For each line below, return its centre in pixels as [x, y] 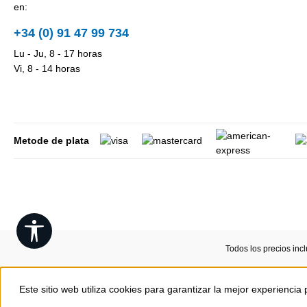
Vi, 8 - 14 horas [47, 69]
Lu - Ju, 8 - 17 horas [58, 54]
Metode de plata [51, 141]
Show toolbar [73, 226]
